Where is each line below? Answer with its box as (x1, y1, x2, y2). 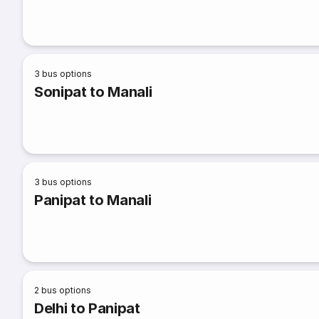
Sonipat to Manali (34, 83, 152, 100)
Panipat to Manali (34, 192, 152, 209)
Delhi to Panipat (34, 300, 140, 317)
